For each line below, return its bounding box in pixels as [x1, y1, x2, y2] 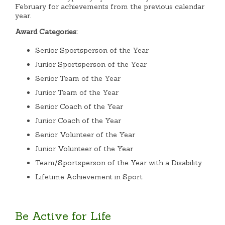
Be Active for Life [15, 209, 111, 223]
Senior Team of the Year [35, 73, 121, 83]
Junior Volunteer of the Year [35, 144, 134, 153]
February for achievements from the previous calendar [15, 2, 205, 11]
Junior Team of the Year [35, 87, 119, 97]
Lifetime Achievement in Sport [35, 172, 143, 181]
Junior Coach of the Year [35, 116, 122, 125]
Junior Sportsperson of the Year [35, 59, 147, 69]
